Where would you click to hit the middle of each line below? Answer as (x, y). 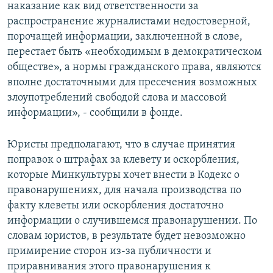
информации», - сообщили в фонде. (95, 113)
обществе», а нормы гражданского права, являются (134, 68)
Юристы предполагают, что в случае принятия (121, 145)
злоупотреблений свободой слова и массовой (117, 98)
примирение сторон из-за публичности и (109, 252)
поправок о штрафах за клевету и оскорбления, (123, 160)
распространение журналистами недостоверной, (129, 22)
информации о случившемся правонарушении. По (132, 221)
